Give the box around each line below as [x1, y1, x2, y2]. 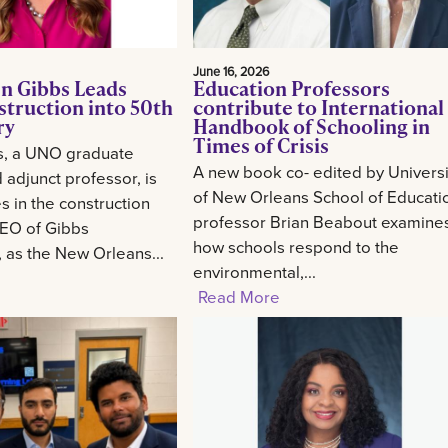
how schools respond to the [193, 234, 400, 258]
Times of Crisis [193, 130, 330, 159]
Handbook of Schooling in [193, 111, 431, 140]
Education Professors [193, 73, 391, 102]
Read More [198, 284, 281, 308]
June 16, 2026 [193, 61, 270, 80]
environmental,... [193, 259, 317, 283]
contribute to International [193, 92, 445, 121]
